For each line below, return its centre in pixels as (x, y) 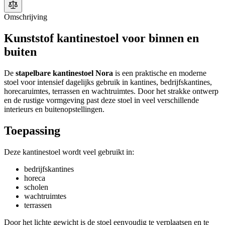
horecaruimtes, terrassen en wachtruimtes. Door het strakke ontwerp (111, 91)
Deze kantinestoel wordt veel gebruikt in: (69, 152)
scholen (36, 187)
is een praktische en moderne (160, 73)
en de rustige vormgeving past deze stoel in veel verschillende (101, 100)
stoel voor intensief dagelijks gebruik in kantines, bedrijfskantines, (108, 82)
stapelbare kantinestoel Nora (64, 73)
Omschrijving (26, 17)
